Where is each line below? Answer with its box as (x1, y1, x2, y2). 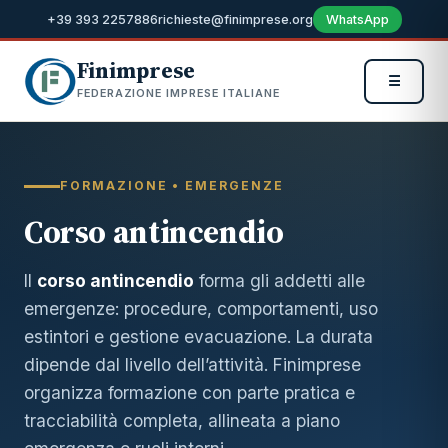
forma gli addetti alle (194, 270, 365, 291)
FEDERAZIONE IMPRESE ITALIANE (76, 86, 281, 100)
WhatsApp (325, 11, 389, 27)
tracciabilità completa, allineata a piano (24, 410, 340, 431)
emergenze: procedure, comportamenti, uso (24, 298, 378, 319)
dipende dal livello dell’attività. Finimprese (24, 354, 361, 375)
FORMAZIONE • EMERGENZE (60, 178, 284, 193)
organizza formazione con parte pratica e (24, 382, 355, 403)
